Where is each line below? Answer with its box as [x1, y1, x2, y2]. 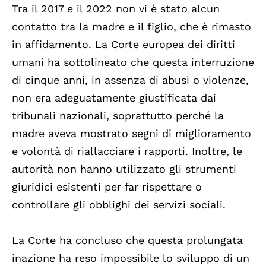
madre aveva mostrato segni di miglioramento [12, 126, 251, 140]
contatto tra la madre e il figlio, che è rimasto [12, 20, 251, 33]
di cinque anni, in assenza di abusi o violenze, [12, 73, 249, 86]
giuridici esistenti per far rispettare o [12, 180, 202, 193]
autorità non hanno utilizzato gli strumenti [12, 162, 236, 175]
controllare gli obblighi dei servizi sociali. [12, 198, 226, 211]
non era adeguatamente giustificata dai [12, 91, 216, 104]
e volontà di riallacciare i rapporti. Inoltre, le [12, 144, 242, 157]
